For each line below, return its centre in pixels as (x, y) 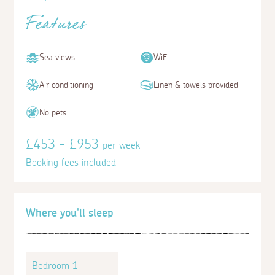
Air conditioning (67, 85)
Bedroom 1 (55, 266)
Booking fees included (71, 163)
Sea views (57, 58)
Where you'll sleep (70, 214)
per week (122, 145)
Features (56, 28)
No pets (53, 113)
